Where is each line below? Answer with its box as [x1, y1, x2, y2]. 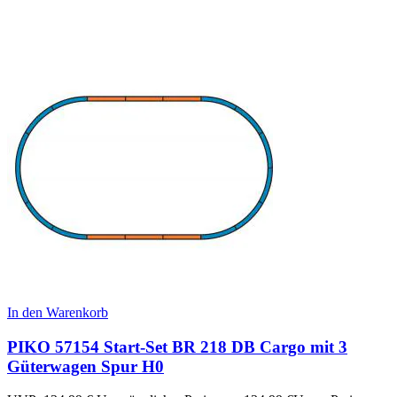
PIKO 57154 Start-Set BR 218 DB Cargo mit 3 [7, 337, 347, 356]
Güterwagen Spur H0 [7, 356, 164, 376]
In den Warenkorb [7, 304, 108, 320]
